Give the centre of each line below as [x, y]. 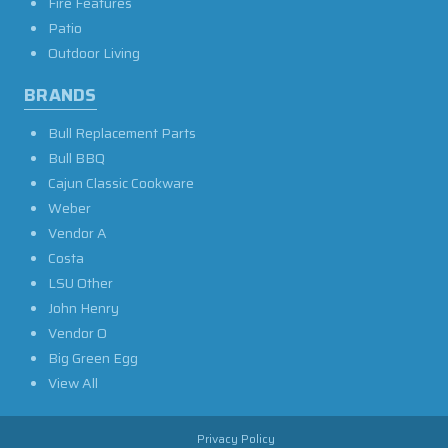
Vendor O [77, 333]
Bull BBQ [76, 158]
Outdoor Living [94, 53]
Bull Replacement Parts [122, 133]
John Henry [83, 308]
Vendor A [77, 233]
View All [73, 383]
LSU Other [80, 283]
